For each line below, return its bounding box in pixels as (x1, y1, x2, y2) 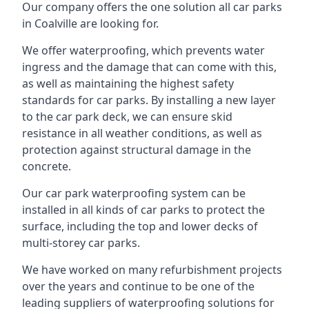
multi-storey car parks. (22, 235, 140, 250)
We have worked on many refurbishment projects (22, 262, 282, 277)
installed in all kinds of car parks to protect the (22, 202, 265, 217)
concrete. (22, 159, 71, 174)
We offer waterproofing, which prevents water (22, 43, 265, 58)
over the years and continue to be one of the (22, 279, 255, 294)
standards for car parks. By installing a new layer (22, 92, 276, 108)
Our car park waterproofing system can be (22, 186, 246, 201)
